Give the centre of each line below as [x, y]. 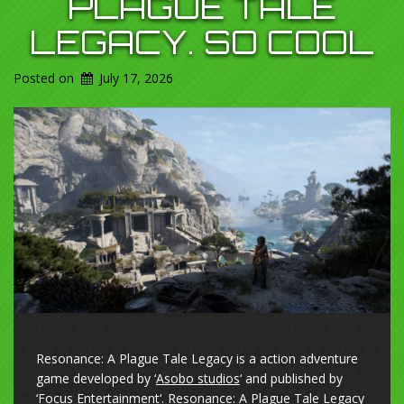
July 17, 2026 [137, 78]
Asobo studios [198, 379]
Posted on [46, 78]
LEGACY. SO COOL [202, 42]
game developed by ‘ [96, 379]
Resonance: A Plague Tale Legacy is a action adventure [197, 359]
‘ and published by [291, 379]
